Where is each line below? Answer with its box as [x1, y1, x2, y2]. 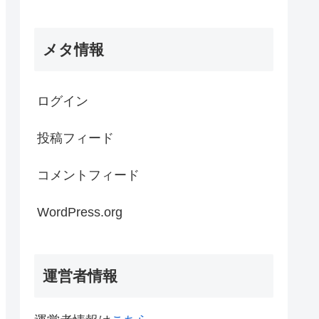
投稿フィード [37, 131, 114, 146]
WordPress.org [37, 205, 122, 220]
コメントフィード [37, 168, 140, 183]
